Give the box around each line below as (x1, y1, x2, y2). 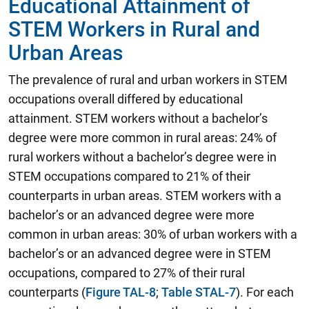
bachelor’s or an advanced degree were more (8, 208, 255, 222)
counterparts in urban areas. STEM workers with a (8, 188, 281, 203)
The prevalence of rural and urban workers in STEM (8, 72, 288, 87)
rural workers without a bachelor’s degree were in (8, 150, 277, 164)
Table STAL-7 (161, 285, 236, 299)
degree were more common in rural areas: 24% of (8, 130, 277, 145)
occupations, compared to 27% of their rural (8, 266, 245, 280)
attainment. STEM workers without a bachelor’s (8, 111, 268, 126)
